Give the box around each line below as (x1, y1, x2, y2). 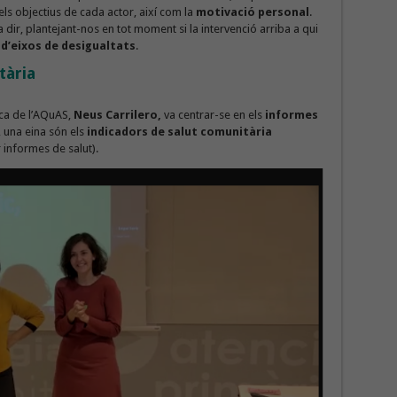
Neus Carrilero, (73, 108, 164, 122)
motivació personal (195, 5, 309, 19)
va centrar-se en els (163, 108, 262, 122)
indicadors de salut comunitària (86, 125, 272, 139)
